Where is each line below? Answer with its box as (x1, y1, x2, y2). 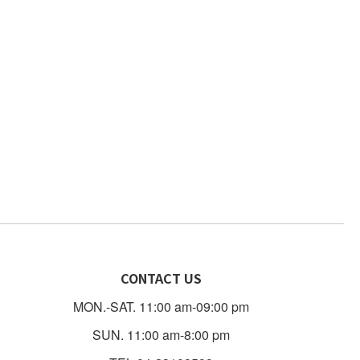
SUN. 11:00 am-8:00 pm (92, 325, 230, 344)
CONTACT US (120, 268, 202, 288)
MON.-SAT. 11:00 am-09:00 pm (72, 297, 249, 316)
